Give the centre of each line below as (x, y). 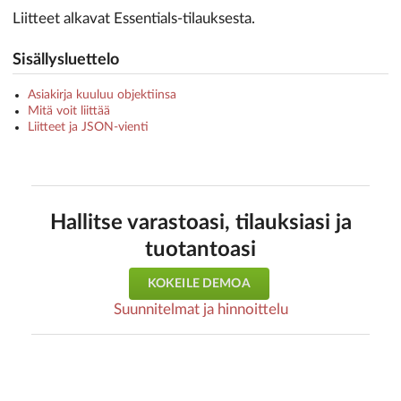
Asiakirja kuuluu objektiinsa (102, 95)
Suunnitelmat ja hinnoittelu (200, 309)
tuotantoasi (200, 250)
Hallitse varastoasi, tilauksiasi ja (200, 223)
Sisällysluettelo (66, 60)
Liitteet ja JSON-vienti (88, 128)
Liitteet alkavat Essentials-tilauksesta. (134, 19)
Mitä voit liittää (68, 111)
